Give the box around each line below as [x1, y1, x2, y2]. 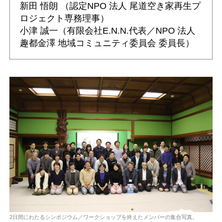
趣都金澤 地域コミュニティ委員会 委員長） [20, 37, 194, 48]
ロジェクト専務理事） [20, 12, 109, 23]
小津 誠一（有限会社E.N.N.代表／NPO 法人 [20, 25, 195, 36]
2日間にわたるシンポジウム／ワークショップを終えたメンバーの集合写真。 [9, 214, 198, 221]
